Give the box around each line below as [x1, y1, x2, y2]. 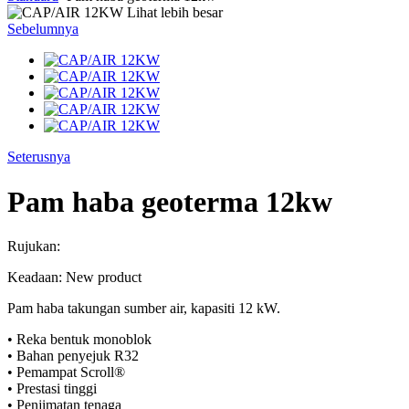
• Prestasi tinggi [7, 381, 97, 397]
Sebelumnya [7, 21, 79, 37]
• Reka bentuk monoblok [7, 331, 152, 348]
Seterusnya [7, 149, 70, 165]
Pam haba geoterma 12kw [7, 184, 332, 218]
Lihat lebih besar [127, 5, 223, 21]
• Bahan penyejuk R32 [7, 348, 139, 364]
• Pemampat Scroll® [7, 364, 125, 381]
